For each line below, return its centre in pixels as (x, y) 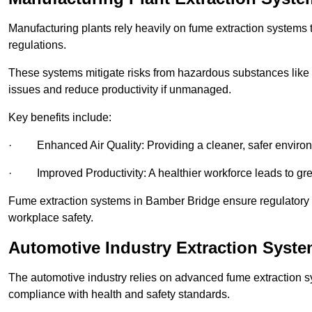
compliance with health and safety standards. (119, 295)
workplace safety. (51, 218)
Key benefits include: (60, 118)
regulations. (37, 45)
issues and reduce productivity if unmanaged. (120, 90)
